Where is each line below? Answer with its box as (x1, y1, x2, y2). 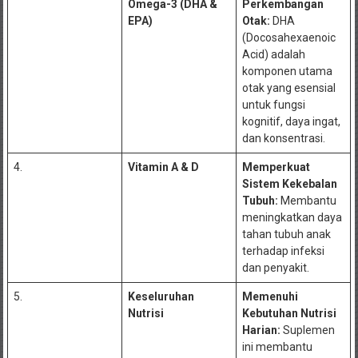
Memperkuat (241, 160, 310, 173)
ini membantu (241, 340, 312, 353)
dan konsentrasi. (241, 131, 325, 145)
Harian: (241, 323, 280, 336)
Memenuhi (241, 289, 298, 303)
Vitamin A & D (127, 160, 199, 173)
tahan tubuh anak (241, 227, 331, 241)
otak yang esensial (241, 81, 336, 94)
